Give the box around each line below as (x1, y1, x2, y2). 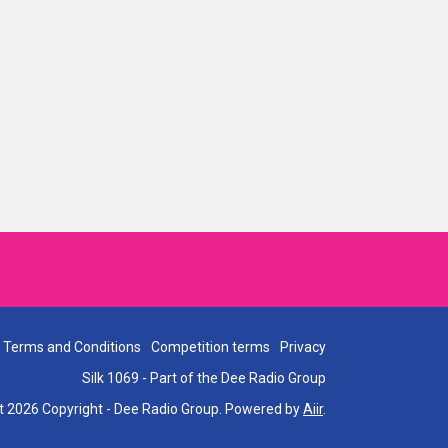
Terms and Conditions (3, 339, 141, 355)
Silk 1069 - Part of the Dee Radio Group (82, 370, 326, 386)
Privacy (280, 339, 326, 355)
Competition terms (151, 339, 270, 355)
